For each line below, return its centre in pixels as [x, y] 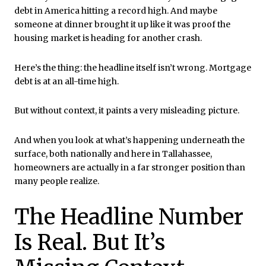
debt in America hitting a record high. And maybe [116, 11]
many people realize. [57, 181]
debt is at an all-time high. [66, 81]
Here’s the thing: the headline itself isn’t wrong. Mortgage [133, 67]
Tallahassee [186, 153]
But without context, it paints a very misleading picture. [127, 111]
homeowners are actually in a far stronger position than [130, 167]
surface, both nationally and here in [88, 153]
